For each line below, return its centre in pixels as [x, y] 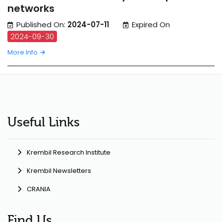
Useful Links [44, 122]
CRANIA [39, 189]
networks [31, 9]
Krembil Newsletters [59, 171]
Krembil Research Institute [69, 153]
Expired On [151, 25]
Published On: [42, 25]
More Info [23, 53]
